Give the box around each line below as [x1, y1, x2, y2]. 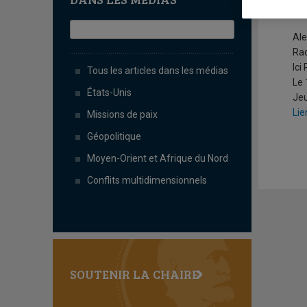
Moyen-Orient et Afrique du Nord [87, 153, 228, 164]
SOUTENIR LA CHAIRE [70, 266, 199, 282]
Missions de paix [87, 109, 158, 120]
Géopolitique [87, 131, 141, 142]
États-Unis [87, 87, 132, 98]
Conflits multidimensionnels [87, 175, 207, 186]
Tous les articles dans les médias [87, 65, 228, 76]
